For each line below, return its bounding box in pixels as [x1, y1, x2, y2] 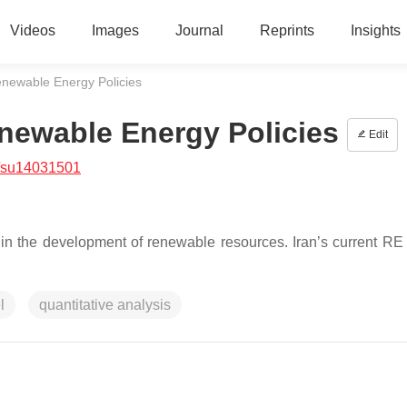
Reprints [259, 23, 314, 38]
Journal [174, 23, 223, 38]
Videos [9, 23, 55, 38]
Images [91, 23, 139, 38]
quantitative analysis [39, 297, 171, 313]
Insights [350, 23, 401, 38]
